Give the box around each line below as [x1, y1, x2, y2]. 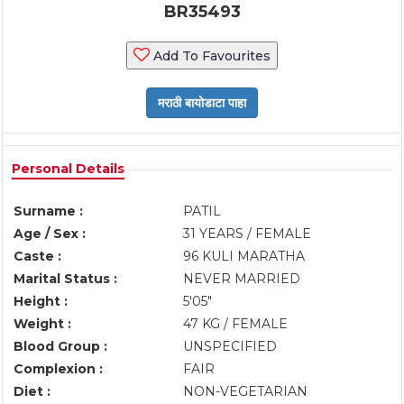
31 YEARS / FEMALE [183, 225, 311, 242]
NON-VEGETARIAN [183, 383, 308, 399]
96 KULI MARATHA [183, 248, 305, 264]
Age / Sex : [14, 225, 86, 242]
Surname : [14, 203, 83, 219]
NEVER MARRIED [183, 271, 300, 287]
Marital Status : [14, 271, 117, 287]
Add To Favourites [150, 48, 271, 64]
